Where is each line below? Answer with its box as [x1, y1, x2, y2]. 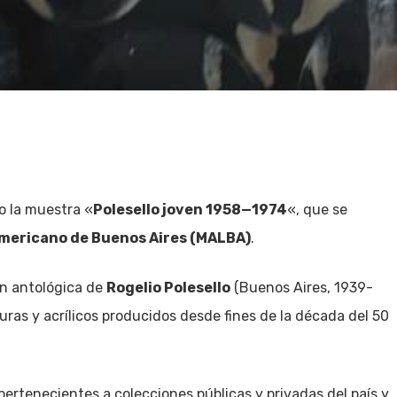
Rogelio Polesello [106, 279, 230, 296]
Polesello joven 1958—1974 [93, 201, 287, 218]
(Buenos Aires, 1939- [230, 279, 373, 296]
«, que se [287, 201, 347, 218]
